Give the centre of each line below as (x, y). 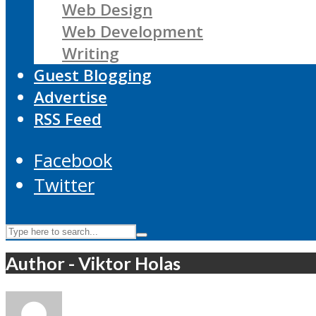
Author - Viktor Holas (93, 263)
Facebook (73, 160)
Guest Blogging (93, 75)
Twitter (64, 185)
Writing (91, 54)
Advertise (71, 97)
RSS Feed (68, 119)
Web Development (133, 32)
